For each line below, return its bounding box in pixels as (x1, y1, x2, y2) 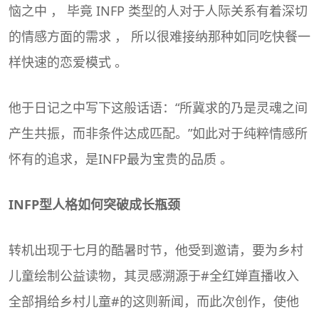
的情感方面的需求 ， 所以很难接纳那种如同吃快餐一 (9, 27, 310, 45)
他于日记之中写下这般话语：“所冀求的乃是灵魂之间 (9, 98, 308, 116)
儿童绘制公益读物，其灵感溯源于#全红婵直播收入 (9, 266, 299, 284)
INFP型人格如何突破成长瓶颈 (9, 195, 180, 213)
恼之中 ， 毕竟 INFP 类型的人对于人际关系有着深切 (9, 1, 308, 19)
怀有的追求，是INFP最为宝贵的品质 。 (9, 150, 233, 167)
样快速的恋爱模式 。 (9, 53, 127, 70)
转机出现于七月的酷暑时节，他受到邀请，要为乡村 (9, 241, 303, 258)
